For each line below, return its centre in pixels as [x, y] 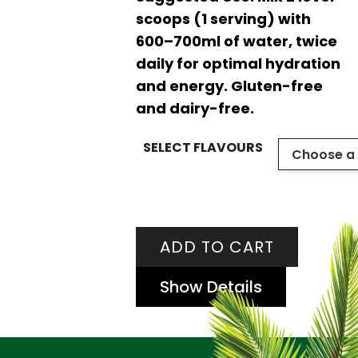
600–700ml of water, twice [236, 41]
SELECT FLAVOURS [203, 147]
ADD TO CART [217, 247]
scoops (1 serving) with [223, 18]
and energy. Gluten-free [229, 86]
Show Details [211, 286]
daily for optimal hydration [238, 63]
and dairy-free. [195, 108]
